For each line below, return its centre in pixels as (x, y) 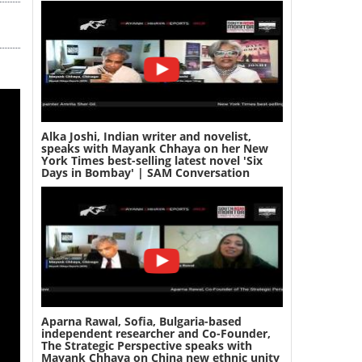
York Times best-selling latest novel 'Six (152, 160)
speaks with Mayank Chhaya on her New (154, 148)
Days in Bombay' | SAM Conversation (145, 172)
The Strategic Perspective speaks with (146, 345)
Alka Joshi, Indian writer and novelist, (146, 136)
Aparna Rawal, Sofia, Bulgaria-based (141, 321)
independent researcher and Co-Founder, (156, 333)
